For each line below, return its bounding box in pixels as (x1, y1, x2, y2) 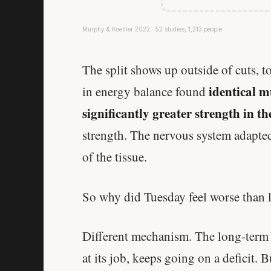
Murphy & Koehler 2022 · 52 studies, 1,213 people (82, 25, 222, 33)
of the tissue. (82, 148, 147, 166)
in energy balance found (82, 83, 209, 100)
